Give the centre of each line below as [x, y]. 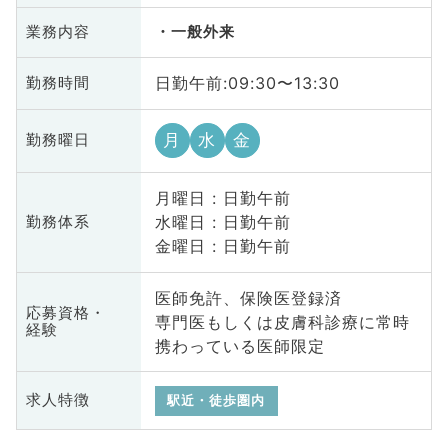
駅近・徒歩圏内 [216, 400]
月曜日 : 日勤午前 [222, 198]
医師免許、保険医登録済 [248, 298]
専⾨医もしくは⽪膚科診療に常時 [282, 322]
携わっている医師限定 [239, 346]
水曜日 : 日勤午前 [222, 222]
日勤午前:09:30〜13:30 [247, 83]
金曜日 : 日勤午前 [222, 246]
